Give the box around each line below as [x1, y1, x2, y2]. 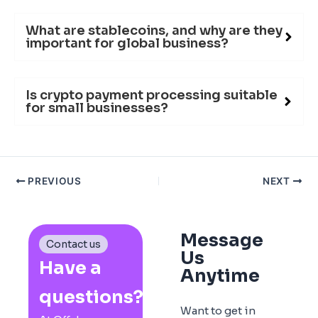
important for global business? [26, 35, 229, 51]
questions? [39, 285, 143, 308]
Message [180, 229, 264, 251]
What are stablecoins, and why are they [26, 22, 283, 38]
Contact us [45, 237, 101, 251]
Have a [39, 256, 102, 279]
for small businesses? [26, 99, 168, 116]
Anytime [180, 264, 261, 287]
